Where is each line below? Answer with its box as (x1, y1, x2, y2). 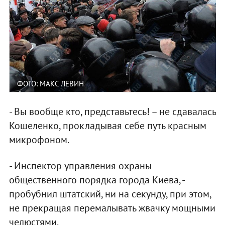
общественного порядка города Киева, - (9, 173, 184, 187)
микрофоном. (9, 133, 69, 147)
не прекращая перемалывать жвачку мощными (9, 201, 215, 215)
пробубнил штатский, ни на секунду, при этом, (9, 187, 211, 201)
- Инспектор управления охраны (9, 159, 152, 173)
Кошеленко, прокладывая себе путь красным (9, 119, 206, 133)
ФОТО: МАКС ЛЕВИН (17, 79, 84, 89)
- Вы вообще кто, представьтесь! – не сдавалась (9, 105, 216, 119)
